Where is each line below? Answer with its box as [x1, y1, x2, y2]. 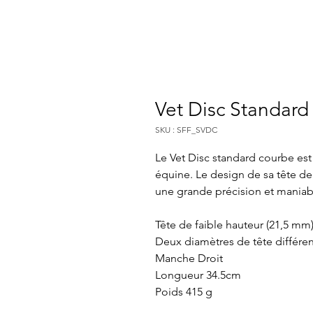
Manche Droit [155, 251, 223, 265]
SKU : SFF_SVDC [155, 124, 217, 135]
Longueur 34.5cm [155, 268, 241, 282]
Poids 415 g [155, 284, 212, 298]
